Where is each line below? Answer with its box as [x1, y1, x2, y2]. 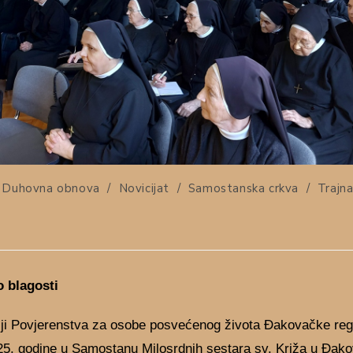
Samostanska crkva [188, 180, 299, 196]
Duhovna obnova [2, 180, 100, 196]
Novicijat [118, 180, 169, 196]
